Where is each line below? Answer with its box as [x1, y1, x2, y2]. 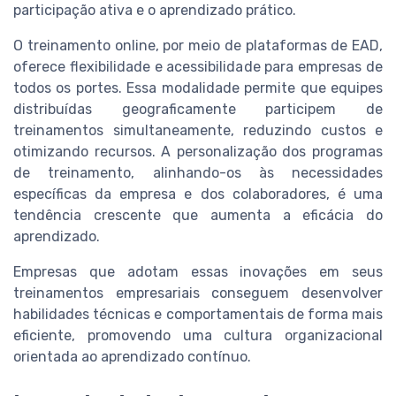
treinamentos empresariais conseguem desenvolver [13, 284, 383, 301]
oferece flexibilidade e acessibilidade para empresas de [13, 57, 383, 75]
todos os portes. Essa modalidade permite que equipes [13, 79, 383, 96]
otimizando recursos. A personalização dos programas [13, 142, 383, 160]
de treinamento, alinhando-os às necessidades [13, 164, 383, 181]
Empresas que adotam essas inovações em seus [13, 263, 383, 280]
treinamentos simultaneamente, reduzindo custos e [13, 121, 383, 139]
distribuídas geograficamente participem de [13, 100, 383, 118]
